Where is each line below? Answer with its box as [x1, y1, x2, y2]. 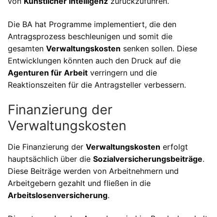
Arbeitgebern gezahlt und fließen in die [8, 178, 151, 188]
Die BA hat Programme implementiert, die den [8, 19, 176, 29]
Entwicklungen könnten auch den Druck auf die [8, 55, 181, 65]
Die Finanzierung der [8, 142, 86, 152]
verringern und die [88, 67, 157, 77]
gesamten [8, 43, 46, 53]
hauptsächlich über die [8, 154, 93, 164]
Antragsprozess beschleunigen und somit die [8, 31, 172, 41]
